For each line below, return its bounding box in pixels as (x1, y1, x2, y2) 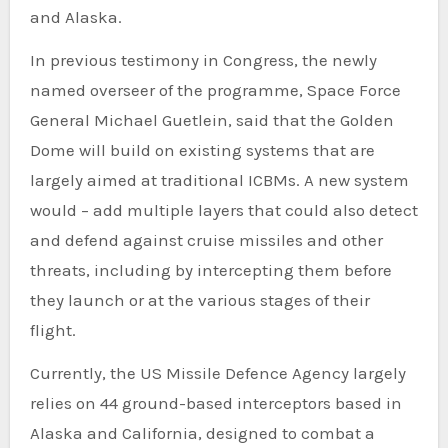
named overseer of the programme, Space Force (29, 79, 401, 100)
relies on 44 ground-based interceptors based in (29, 392, 402, 413)
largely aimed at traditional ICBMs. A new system (29, 169, 409, 190)
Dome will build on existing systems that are (29, 139, 375, 160)
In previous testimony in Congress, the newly (29, 49, 377, 70)
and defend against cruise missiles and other (29, 229, 383, 250)
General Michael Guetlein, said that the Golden (29, 109, 394, 130)
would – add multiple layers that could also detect (29, 199, 418, 220)
